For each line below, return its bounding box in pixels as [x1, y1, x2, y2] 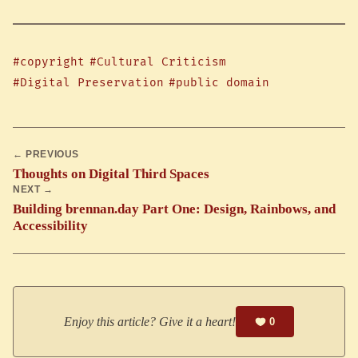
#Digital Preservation [13, 76, 164, 90]
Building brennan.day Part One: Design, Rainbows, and [13, 201, 336, 217]
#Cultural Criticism [89, 55, 227, 70]
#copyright [13, 55, 85, 70]
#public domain [169, 76, 270, 90]
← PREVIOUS [13, 149, 79, 161]
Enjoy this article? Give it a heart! [64, 315, 237, 329]
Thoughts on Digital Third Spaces [13, 166, 209, 182]
